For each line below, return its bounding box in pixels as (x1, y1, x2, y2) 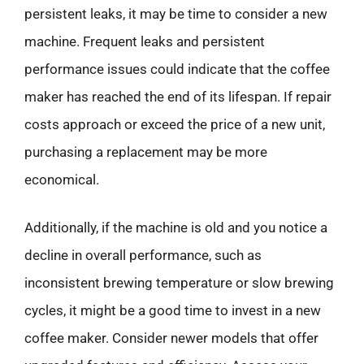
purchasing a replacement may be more (24, 143, 267, 160)
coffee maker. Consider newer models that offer (24, 330, 318, 346)
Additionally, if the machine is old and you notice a (24, 219, 327, 236)
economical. (24, 171, 99, 188)
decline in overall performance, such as (24, 247, 262, 263)
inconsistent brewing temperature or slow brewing (24, 275, 334, 291)
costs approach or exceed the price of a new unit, (24, 115, 325, 132)
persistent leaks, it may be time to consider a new (24, 5, 327, 22)
